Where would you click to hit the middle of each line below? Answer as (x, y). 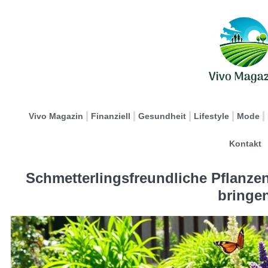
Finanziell (111, 116)
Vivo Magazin (56, 116)
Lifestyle (211, 116)
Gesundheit (162, 116)
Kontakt (245, 144)
